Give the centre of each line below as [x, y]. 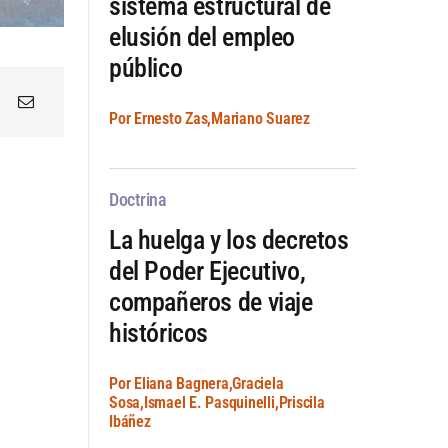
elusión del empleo [201, 36]
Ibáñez [129, 421]
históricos [158, 332]
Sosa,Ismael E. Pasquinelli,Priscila [216, 402]
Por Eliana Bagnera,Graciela [196, 383]
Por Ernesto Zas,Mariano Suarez [209, 118]
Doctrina [137, 199]
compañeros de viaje [210, 301]
